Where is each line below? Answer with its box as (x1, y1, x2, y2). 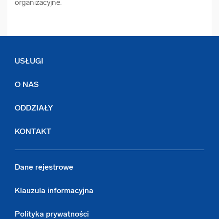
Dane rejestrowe (15, 164, 73, 172)
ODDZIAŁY (15, 105, 53, 113)
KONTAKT (15, 128, 51, 136)
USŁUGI (15, 58, 44, 66)
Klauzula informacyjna (15, 187, 93, 196)
